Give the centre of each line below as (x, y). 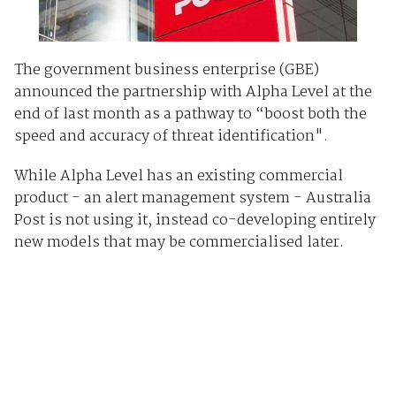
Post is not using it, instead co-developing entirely (194, 220)
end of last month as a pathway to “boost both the (190, 114)
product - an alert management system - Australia (192, 198)
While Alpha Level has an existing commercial (178, 176)
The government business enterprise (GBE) (166, 70)
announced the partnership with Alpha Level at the (193, 92)
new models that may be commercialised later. (179, 242)
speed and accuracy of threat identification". (171, 136)
